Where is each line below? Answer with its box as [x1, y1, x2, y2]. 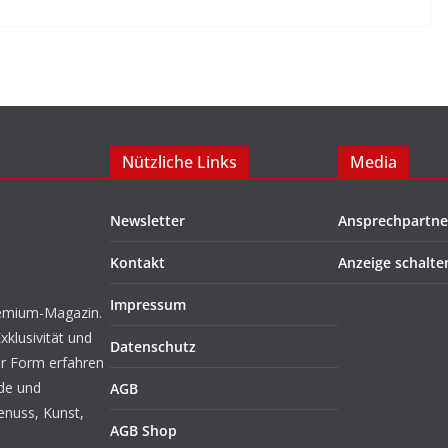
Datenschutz [110, 337, 196, 356]
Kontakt [110, 253, 165, 272]
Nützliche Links [122, 151, 237, 173]
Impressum [110, 295, 186, 314]
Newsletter [110, 211, 185, 230]
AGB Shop [110, 421, 177, 440]
